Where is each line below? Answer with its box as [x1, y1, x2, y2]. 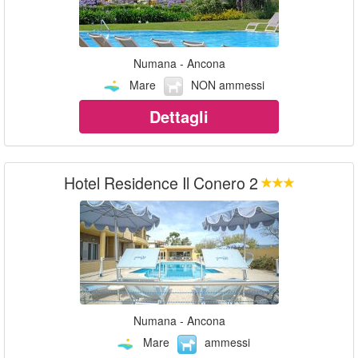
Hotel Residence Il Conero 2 [63, 171, 258, 195]
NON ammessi [190, 76, 265, 93]
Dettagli [149, 105, 209, 129]
